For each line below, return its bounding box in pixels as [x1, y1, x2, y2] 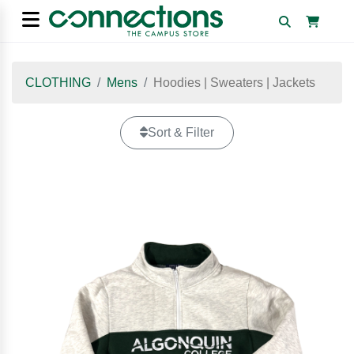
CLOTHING [25, 76, 91, 89]
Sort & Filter [148, 126, 214, 139]
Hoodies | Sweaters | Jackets [153, 76, 315, 89]
